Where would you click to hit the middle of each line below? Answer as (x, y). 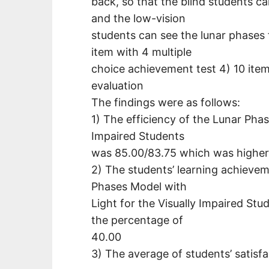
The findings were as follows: (166, 102)
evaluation (117, 85)
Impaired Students (138, 136)
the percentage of (137, 220)
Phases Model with (139, 186)
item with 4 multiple (141, 52)
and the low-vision (138, 18)
